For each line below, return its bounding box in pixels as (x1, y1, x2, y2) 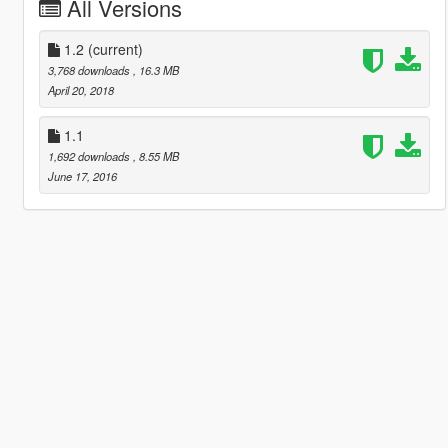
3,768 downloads (47, 61, 133, 78)
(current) (87, 38, 143, 59)
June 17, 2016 (47, 167, 117, 184)
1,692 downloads (47, 147, 133, 164)
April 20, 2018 (47, 81, 114, 98)
